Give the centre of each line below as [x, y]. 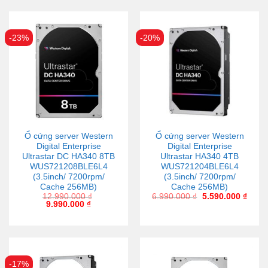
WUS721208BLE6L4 [68, 167]
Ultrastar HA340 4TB [200, 157]
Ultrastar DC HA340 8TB [68, 157]
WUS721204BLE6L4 [200, 167]
